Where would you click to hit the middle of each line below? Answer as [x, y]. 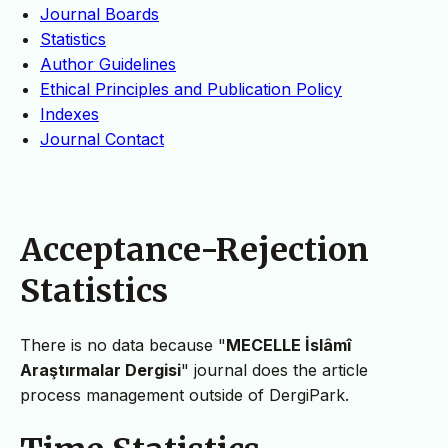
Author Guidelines [108, 64]
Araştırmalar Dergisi [100, 370]
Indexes [69, 114]
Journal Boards [99, 14]
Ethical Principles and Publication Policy [191, 89]
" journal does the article [274, 370]
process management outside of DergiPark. [184, 395]
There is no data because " [123, 345]
